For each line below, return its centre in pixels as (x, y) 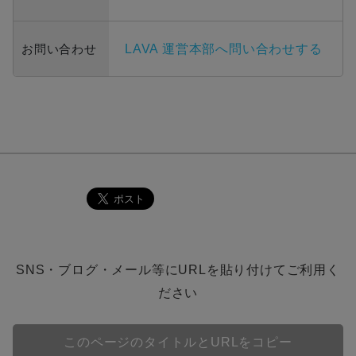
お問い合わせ (59, 49)
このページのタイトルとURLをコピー (178, 342)
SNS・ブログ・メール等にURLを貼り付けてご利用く (178, 270)
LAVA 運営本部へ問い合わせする (224, 49)
